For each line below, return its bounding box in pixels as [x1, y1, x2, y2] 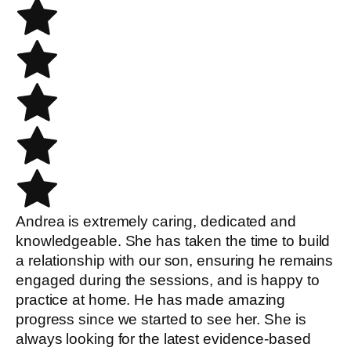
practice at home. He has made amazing [16, 291, 286, 309]
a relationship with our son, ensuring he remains [16, 252, 334, 270]
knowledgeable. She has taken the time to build [16, 233, 331, 250]
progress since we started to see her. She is [16, 311, 306, 328]
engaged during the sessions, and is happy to [16, 272, 320, 289]
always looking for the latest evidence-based [16, 331, 311, 348]
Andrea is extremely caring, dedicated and [16, 213, 296, 230]
